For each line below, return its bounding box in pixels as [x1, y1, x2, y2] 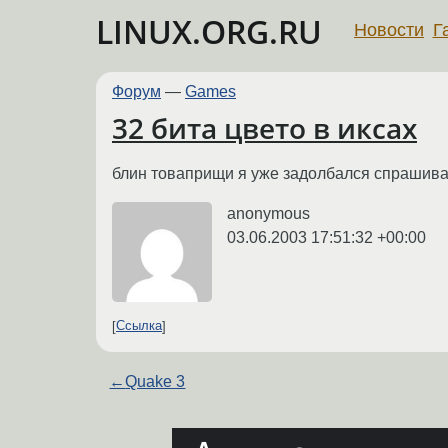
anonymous [227, 204, 310, 222]
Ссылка [116, 318, 162, 334]
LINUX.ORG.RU [96, 10, 322, 53]
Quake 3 [125, 372, 186, 390]
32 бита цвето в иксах [112, 109, 417, 148]
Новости [354, 19, 424, 40]
